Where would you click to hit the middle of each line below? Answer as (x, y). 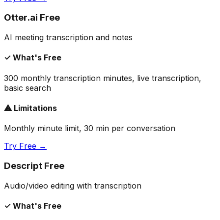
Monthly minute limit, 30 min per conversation (90, 128)
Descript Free (34, 165)
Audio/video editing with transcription (73, 185)
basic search (27, 88)
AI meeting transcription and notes (68, 38)
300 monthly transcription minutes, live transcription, (103, 78)
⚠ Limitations (30, 108)
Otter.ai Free (32, 18)
